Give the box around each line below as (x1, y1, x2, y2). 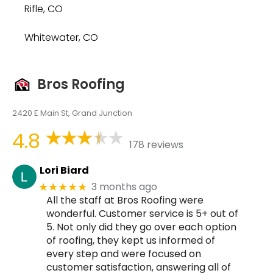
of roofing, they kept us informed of (46, 233, 215, 247)
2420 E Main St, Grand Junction (12, 107, 132, 119)
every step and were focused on (46, 246, 201, 261)
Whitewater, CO (24, 30, 98, 44)
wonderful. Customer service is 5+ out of (46, 206, 238, 221)
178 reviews (129, 137, 183, 152)
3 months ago (91, 180, 158, 194)
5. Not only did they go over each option (46, 219, 236, 234)
